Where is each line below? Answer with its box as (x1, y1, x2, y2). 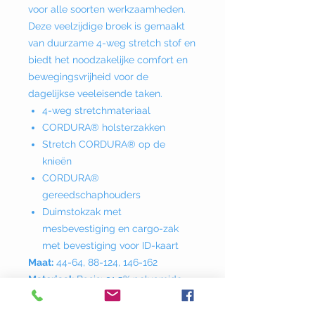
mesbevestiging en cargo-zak (42, 223, 179, 235)
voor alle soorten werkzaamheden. (28, 4, 186, 15)
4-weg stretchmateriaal (42, 105, 150, 117)
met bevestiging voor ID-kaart (42, 240, 179, 252)
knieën (42, 155, 72, 167)
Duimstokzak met (42, 206, 122, 218)
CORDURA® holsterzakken (42, 122, 165, 134)
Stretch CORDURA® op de (42, 139, 165, 150)
